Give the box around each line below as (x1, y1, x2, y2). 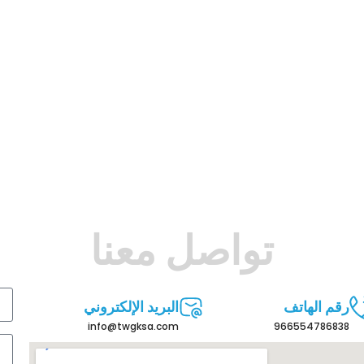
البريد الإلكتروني (83, 297, 179, 318)
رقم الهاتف (283, 297, 349, 318)
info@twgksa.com (87, 319, 179, 334)
